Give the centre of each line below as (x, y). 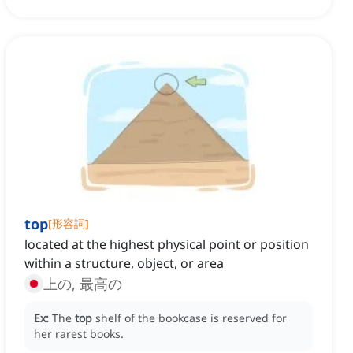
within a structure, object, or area (124, 264)
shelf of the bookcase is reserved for (191, 318)
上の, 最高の (83, 284)
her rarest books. (79, 334)
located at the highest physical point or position (167, 245)
